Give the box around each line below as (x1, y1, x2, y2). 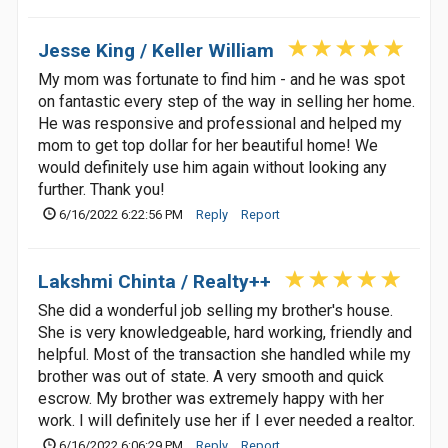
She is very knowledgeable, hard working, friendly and (38, 323, 412, 342)
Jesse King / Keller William (38, 39, 274, 62)
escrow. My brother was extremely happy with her (38, 389, 384, 408)
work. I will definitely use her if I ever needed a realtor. (38, 411, 415, 430)
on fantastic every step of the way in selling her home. (38, 92, 415, 111)
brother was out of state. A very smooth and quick (38, 367, 384, 386)
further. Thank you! (38, 180, 165, 199)
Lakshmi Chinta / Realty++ (38, 270, 271, 293)
